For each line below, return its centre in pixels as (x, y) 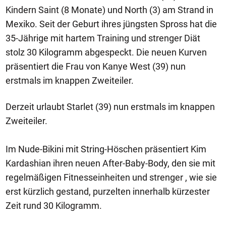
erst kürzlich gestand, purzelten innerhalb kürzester (108, 191)
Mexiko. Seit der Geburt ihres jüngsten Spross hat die (111, 24)
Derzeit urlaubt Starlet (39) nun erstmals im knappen (110, 107)
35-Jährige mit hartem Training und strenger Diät (103, 38)
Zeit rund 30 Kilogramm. (55, 206)
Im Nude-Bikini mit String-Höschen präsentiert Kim (106, 149)
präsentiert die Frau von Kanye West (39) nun (96, 66)
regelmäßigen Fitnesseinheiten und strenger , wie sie (111, 177)
